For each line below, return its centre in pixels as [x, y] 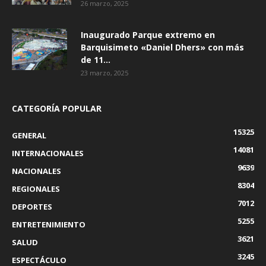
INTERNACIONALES [48, 153]
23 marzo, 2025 [104, 73]
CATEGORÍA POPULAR [57, 108]
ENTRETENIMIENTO [49, 224]
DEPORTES [32, 207]
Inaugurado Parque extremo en [148, 35]
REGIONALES [36, 189]
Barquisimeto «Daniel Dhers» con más [162, 47]
